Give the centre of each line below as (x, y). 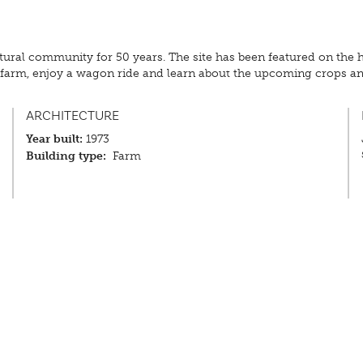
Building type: (66, 155)
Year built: (55, 138)
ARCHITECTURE (73, 115)
